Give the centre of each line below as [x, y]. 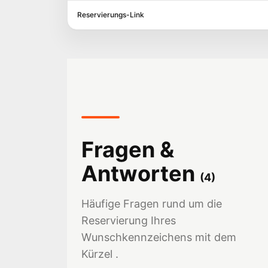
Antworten [138, 173]
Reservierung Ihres [129, 220]
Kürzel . [100, 254]
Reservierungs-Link [111, 15]
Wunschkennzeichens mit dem [159, 237]
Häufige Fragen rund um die [152, 204]
